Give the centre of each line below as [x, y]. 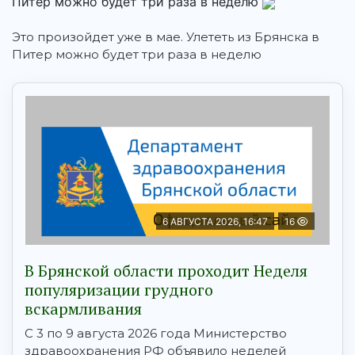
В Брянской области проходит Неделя [166, 271]
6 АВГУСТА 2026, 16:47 [215, 222]
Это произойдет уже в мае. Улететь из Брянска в [166, 37]
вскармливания [83, 309]
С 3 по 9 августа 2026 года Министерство [156, 334]
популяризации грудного [119, 290]
